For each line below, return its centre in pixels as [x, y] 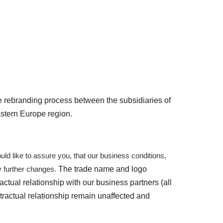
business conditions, [133, 156]
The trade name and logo [102, 169]
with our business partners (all [118, 182]
